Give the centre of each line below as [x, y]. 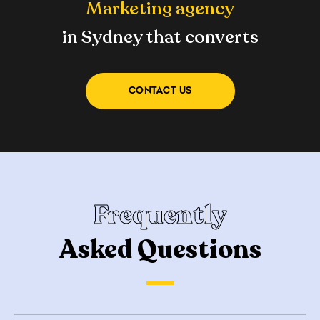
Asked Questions [160, 250]
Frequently [160, 216]
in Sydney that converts [160, 37]
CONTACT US [160, 91]
